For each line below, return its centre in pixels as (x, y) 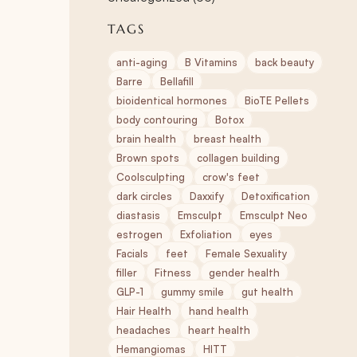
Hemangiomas (151, 349)
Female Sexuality (246, 253)
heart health (219, 330)
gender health (244, 273)
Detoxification (276, 196)
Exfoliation (206, 234)
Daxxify (207, 196)
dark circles (144, 196)
